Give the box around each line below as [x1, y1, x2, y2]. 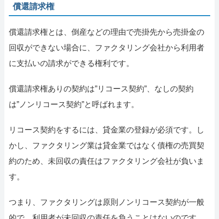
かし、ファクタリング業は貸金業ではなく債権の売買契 [8, 141, 204, 150]
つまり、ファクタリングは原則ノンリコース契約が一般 [8, 197, 204, 206]
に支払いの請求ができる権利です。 [8, 59, 134, 67]
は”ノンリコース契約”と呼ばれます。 [8, 100, 139, 109]
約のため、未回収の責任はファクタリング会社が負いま [8, 156, 204, 165]
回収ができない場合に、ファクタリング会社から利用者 [8, 43, 204, 52]
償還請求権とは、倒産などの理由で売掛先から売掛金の [8, 27, 204, 36]
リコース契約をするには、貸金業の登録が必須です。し [8, 125, 204, 134]
